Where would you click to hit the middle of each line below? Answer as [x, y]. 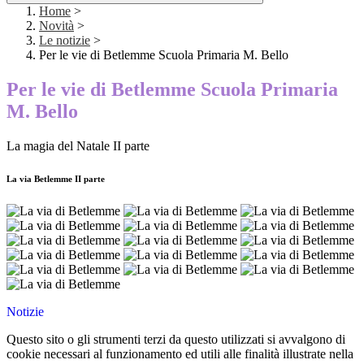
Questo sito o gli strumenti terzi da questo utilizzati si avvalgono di [176, 340]
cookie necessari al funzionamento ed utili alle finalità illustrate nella [180, 354]
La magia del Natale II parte [78, 146]
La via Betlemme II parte [56, 179]
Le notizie [65, 41]
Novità [56, 26]
